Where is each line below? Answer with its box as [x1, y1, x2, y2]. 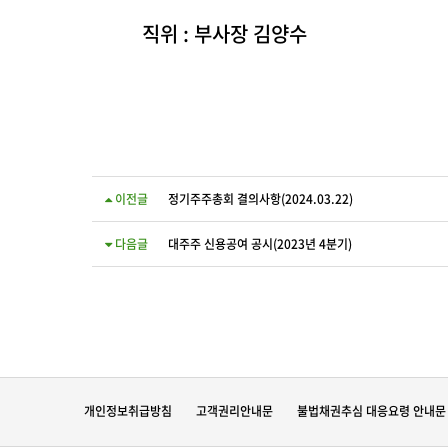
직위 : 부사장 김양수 [142, 19, 307, 48]
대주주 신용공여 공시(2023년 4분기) [168, 235, 352, 253]
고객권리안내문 [196, 402, 273, 420]
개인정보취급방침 [84, 402, 172, 420]
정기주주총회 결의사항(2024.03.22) [168, 190, 353, 208]
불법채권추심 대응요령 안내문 [297, 402, 446, 420]
